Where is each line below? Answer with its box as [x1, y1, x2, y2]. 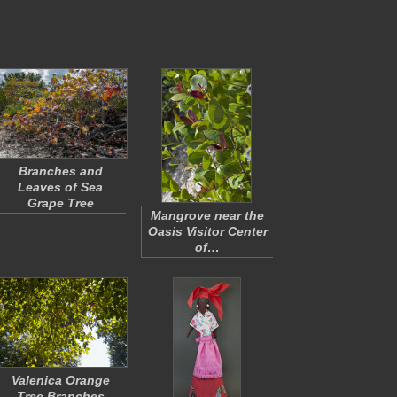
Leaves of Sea [18, 180, 103, 194]
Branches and [18, 164, 103, 178]
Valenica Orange [11, 373, 110, 387]
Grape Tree [27, 196, 94, 210]
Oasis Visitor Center [147, 224, 268, 238]
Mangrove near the [151, 208, 264, 222]
